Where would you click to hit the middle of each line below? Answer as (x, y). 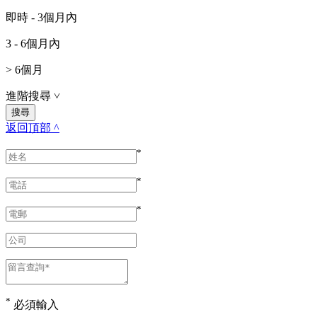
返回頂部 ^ (33, 127)
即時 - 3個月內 (41, 17)
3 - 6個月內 (33, 43)
